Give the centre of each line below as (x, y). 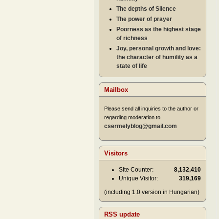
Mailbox (116, 90)
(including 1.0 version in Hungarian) (152, 192)
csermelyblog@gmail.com (141, 126)
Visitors (116, 153)
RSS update (122, 214)
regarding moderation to (132, 118)
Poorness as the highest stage (159, 30)
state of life (132, 66)
